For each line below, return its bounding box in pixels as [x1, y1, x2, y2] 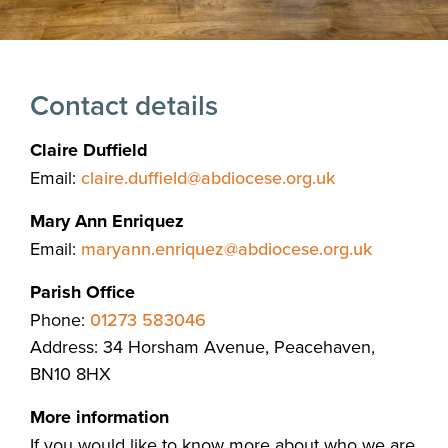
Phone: [30, 306, 90, 332]
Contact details [30, 84, 218, 125]
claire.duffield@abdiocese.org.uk [81, 164, 335, 190]
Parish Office [30, 278, 135, 305]
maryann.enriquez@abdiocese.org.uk [81, 235, 372, 261]
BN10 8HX [30, 360, 111, 386]
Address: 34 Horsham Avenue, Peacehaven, [30, 333, 375, 359]
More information [30, 403, 169, 430]
